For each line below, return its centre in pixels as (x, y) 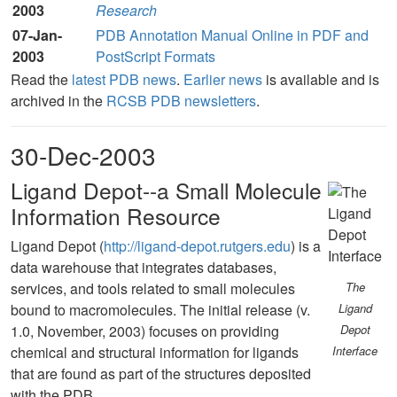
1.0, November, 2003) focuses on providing (145, 331)
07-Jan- (37, 35)
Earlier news (223, 79)
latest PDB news (124, 79)
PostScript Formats (156, 56)
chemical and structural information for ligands (155, 352)
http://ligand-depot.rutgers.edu (197, 246)
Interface (355, 350)
